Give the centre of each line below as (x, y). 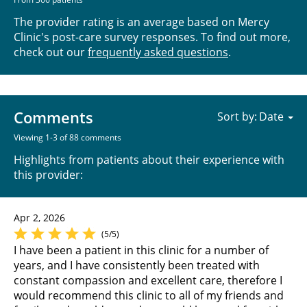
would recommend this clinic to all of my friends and (149, 295)
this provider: (48, 174)
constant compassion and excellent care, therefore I (148, 280)
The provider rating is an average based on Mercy (142, 22)
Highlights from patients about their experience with (149, 159)
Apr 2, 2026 (39, 217)
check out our (51, 52)
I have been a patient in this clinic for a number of (141, 250)
